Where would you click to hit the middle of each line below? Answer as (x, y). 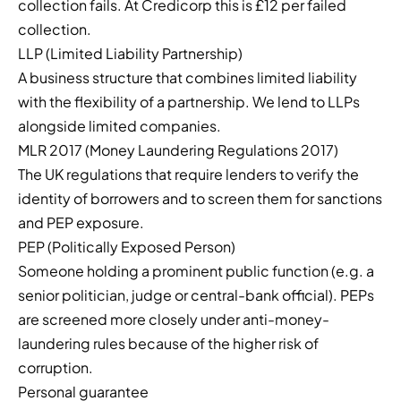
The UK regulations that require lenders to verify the (188, 175)
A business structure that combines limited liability (188, 78)
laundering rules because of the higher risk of (168, 344)
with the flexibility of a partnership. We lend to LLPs (189, 102)
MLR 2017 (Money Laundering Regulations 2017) (178, 150)
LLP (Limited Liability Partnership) (130, 54)
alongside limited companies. (119, 126)
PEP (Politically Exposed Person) (127, 247)
